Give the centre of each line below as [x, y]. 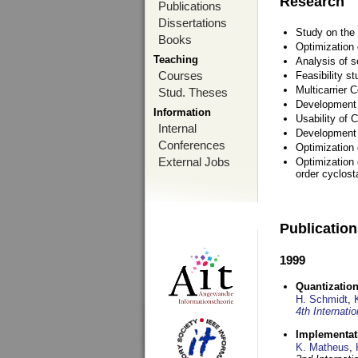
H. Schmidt [322, 299]
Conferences [192, 145]
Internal [177, 128]
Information [182, 112]
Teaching [176, 60]
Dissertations [193, 23]
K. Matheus [322, 347]
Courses [181, 76]
